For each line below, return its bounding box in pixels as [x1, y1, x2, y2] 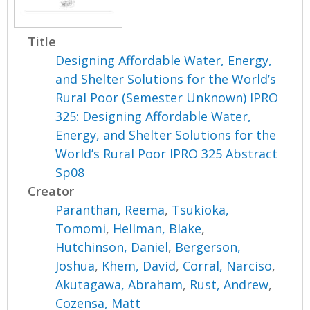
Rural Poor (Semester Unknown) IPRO [55, 89, 279, 106]
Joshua [55, 257, 95, 274]
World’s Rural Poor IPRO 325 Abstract [55, 145, 278, 162]
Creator [28, 182, 75, 199]
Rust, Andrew [190, 275, 269, 293]
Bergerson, [175, 238, 241, 255]
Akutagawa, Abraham [55, 275, 183, 293]
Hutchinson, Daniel [55, 238, 169, 255]
